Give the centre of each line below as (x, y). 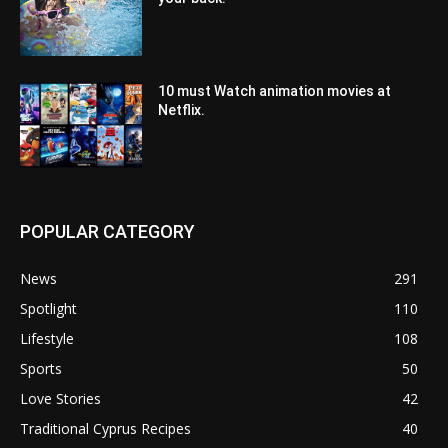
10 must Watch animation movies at (275, 91)
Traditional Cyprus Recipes (105, 428)
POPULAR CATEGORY (107, 231)
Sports (41, 368)
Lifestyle (47, 338)
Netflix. (186, 110)
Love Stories (60, 398)
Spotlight (48, 308)
